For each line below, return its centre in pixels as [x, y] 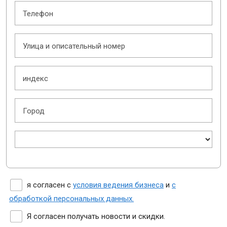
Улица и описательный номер [74, 46]
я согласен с [50, 185]
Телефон [38, 13]
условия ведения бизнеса [118, 185]
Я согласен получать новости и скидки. [96, 216]
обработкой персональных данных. [71, 199]
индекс [35, 78]
